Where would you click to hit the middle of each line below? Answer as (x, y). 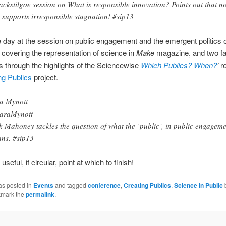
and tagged (70, 185)
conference (104, 185)
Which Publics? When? (179, 65)
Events (43, 185)
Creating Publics (147, 185)
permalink (40, 194)
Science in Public (198, 185)
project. (46, 77)
